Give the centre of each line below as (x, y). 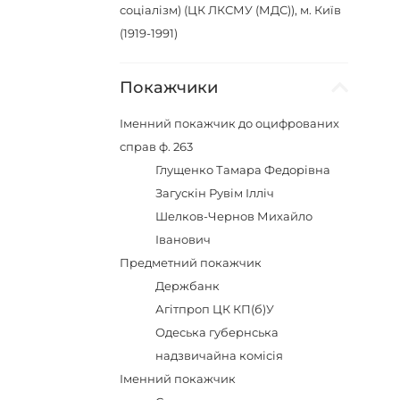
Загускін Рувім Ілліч (215, 193)
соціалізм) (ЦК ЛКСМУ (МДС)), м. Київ (231, 10)
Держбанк (188, 286)
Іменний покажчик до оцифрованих (230, 123)
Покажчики (169, 87)
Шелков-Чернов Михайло (234, 216)
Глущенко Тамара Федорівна (243, 170)
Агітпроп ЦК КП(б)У (215, 309)
